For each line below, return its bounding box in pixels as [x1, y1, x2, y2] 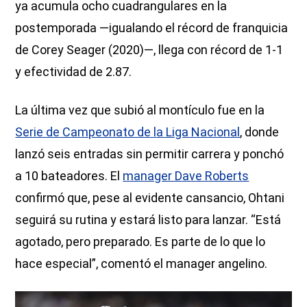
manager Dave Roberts [123, 169, 249, 184]
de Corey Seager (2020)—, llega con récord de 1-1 [15, 42, 284, 58]
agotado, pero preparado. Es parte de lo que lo [15, 234, 266, 249]
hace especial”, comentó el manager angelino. [15, 256, 268, 271]
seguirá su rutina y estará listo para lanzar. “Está [15, 212, 282, 228]
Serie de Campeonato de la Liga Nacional [15, 125, 241, 140]
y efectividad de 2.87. [15, 64, 132, 79]
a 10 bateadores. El [15, 169, 123, 184]
